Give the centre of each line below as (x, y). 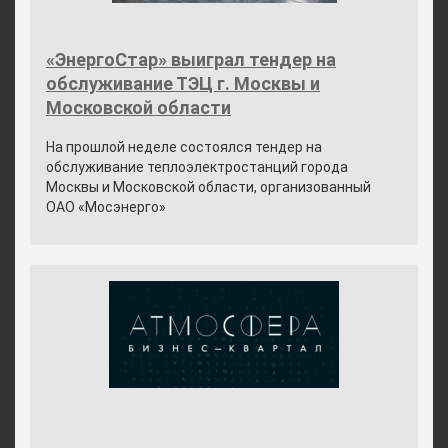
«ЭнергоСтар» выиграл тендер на (191, 59)
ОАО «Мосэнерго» (106, 207)
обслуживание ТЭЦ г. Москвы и (183, 83)
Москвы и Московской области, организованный (208, 187)
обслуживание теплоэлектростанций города (197, 167)
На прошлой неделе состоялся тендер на (184, 147)
